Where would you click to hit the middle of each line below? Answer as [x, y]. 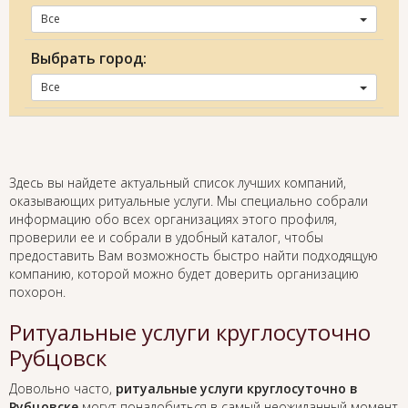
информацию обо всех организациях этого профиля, [173, 219]
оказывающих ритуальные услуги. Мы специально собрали [189, 201]
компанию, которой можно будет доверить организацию [184, 274]
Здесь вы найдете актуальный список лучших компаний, [178, 183]
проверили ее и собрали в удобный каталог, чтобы [166, 238]
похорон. [37, 292]
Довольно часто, [62, 389]
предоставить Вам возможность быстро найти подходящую [194, 256]
